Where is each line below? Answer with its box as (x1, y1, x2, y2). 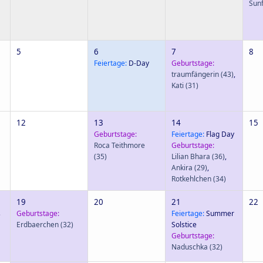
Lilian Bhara (171, 151, 210, 161)
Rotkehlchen (171, 174, 211, 184)
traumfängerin (171, 69, 219, 79)
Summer (204, 208, 234, 218)
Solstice (171, 220, 197, 230)
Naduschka (171, 242, 208, 252)
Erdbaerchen (16, 220, 59, 230)
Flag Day (204, 129, 234, 139)
